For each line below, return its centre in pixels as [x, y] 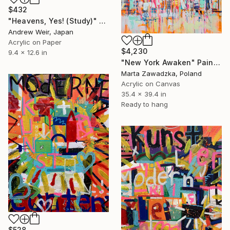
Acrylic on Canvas [151, 83]
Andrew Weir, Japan [41, 32]
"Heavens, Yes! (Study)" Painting [102, 21]
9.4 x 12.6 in [28, 52]
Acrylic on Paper [35, 42]
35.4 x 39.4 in [144, 94]
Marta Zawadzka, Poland [161, 73]
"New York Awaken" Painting [217, 62]
